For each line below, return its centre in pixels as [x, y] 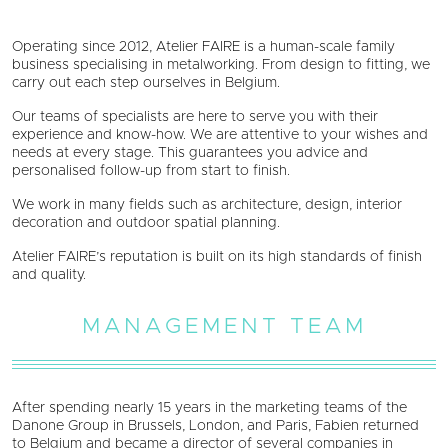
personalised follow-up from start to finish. [151, 170]
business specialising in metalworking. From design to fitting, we [221, 64]
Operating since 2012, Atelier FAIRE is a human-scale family [203, 46]
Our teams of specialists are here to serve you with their [195, 116]
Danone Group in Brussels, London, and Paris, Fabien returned [215, 425]
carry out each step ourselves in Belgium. [146, 82]
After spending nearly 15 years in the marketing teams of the [209, 407]
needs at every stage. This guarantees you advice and [190, 152]
